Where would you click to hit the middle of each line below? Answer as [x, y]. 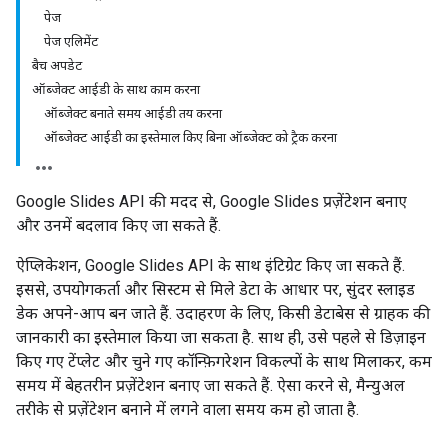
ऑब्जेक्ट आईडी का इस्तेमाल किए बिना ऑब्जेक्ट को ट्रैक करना [190, 137]
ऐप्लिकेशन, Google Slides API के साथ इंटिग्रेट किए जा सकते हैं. [210, 265]
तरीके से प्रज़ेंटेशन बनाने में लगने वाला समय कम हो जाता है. [187, 409]
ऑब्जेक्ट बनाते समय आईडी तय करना [133, 113]
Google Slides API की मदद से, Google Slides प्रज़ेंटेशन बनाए [211, 201]
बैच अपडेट [57, 65]
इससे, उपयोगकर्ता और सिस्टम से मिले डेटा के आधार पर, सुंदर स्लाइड [215, 289]
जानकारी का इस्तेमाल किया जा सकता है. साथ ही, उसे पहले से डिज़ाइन [221, 337]
